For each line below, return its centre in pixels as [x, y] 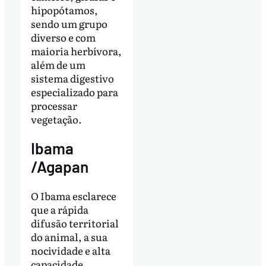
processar [54, 105]
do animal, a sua [69, 236]
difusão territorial [75, 223]
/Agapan [59, 166]
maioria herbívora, [76, 50]
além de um [58, 64]
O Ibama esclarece [73, 195]
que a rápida [59, 209]
